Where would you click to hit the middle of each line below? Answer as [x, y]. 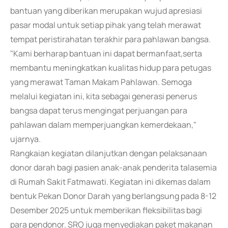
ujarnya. [25, 139]
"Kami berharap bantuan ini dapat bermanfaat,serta [106, 53]
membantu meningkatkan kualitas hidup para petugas [111, 68]
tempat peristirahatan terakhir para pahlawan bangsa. [110, 39]
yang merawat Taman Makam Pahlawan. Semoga [101, 82]
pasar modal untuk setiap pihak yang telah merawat [106, 25]
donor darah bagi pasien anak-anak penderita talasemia [113, 167]
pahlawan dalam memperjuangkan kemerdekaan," [103, 125]
